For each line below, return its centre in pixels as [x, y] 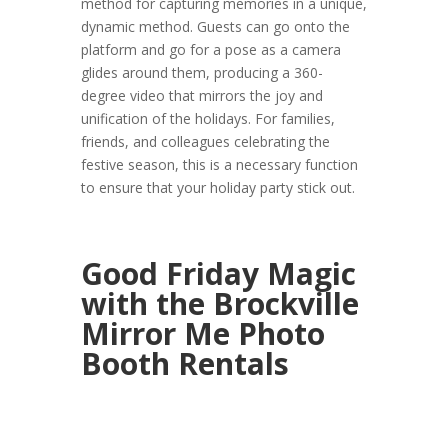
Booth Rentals [184, 364]
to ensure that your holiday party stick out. [217, 188]
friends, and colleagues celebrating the [205, 142]
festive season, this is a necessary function [219, 165]
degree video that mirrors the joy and [201, 96]
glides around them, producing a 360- [201, 73]
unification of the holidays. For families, [207, 119]
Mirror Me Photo [202, 334]
